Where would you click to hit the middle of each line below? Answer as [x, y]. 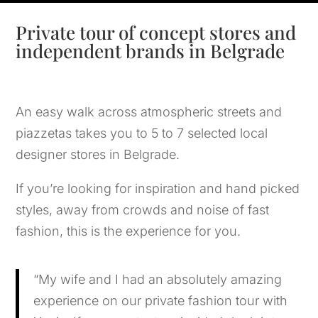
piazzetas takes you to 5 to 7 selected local [142, 133]
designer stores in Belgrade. [98, 154]
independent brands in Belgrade [150, 50]
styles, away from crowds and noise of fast [143, 209]
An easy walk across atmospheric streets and [149, 111]
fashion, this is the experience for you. [128, 231]
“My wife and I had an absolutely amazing [158, 279]
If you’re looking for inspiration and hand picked [158, 188]
